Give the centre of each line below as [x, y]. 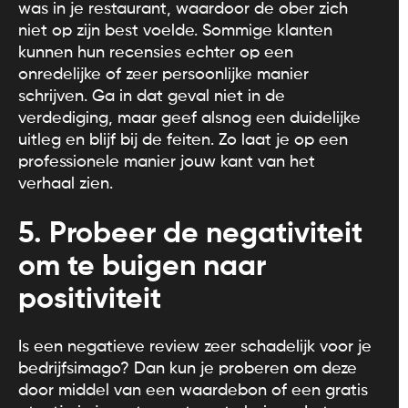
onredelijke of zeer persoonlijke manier [163, 74]
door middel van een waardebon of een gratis [193, 390]
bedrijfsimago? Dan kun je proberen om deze [188, 368]
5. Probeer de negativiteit [190, 234]
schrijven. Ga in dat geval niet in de [152, 96]
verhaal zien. [66, 184]
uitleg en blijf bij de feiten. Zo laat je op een [183, 140]
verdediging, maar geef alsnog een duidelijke [189, 118]
